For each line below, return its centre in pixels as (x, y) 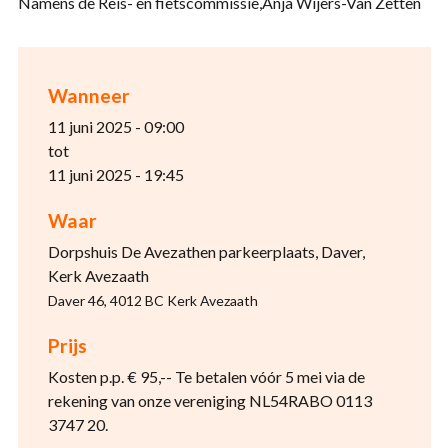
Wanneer (88, 95)
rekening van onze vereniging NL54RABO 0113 (209, 400)
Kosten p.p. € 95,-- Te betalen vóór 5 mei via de (206, 376)
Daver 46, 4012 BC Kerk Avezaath (152, 300)
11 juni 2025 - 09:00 (115, 126)
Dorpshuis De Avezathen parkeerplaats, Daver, (206, 251)
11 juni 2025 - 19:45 (115, 174)
